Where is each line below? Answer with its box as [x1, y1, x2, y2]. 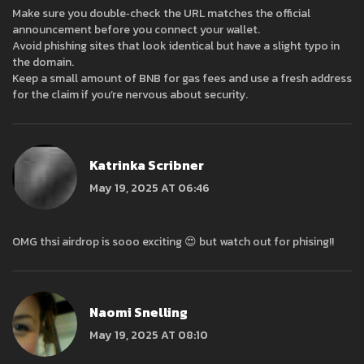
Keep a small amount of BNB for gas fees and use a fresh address [12, 70, 352, 88]
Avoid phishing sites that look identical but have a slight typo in [12, 37, 340, 55]
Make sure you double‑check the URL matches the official [12, 5, 310, 23]
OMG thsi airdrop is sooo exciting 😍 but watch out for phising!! [12, 233, 334, 251]
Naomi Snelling [89, 301, 188, 322]
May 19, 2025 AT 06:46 [89, 179, 210, 197]
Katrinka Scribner [89, 154, 204, 175]
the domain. [12, 54, 74, 71]
